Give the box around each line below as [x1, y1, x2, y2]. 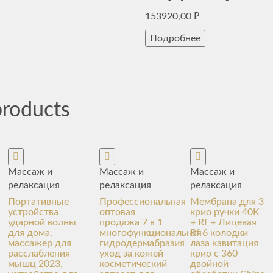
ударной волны [8, 218, 77, 227]
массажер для [8, 238, 72, 248]
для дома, [8, 228, 53, 238]
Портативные [8, 197, 69, 207]
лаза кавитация [190, 238, 259, 248]
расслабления [8, 249, 71, 258]
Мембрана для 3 [190, 197, 264, 207]
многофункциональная [99, 228, 202, 238]
